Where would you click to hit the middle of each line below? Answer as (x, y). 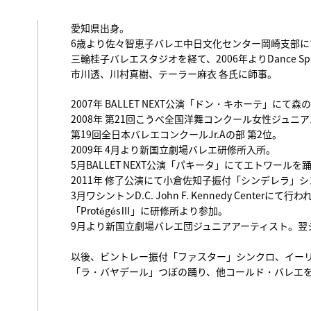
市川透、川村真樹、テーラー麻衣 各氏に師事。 (174, 74)
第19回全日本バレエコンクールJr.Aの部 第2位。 (176, 134)
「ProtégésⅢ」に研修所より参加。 (149, 211)
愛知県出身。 (100, 28)
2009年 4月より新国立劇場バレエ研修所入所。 (173, 150)
